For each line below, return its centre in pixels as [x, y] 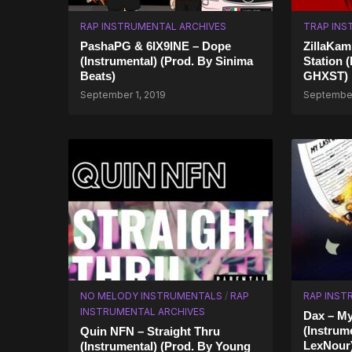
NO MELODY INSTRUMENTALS [151, 296]
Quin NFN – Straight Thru [150, 331]
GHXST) [326, 76]
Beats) [98, 76]
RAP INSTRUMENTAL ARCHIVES [153, 26]
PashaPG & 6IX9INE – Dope [156, 46]
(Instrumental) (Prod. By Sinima [167, 61]
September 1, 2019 [123, 95]
